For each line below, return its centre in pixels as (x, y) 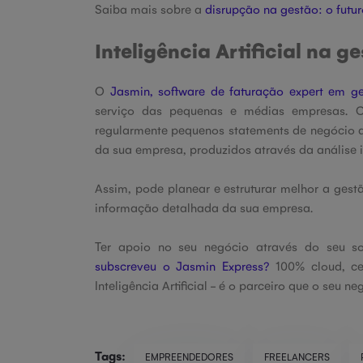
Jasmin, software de (170, 90)
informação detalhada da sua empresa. (204, 207)
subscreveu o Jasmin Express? (182, 265)
